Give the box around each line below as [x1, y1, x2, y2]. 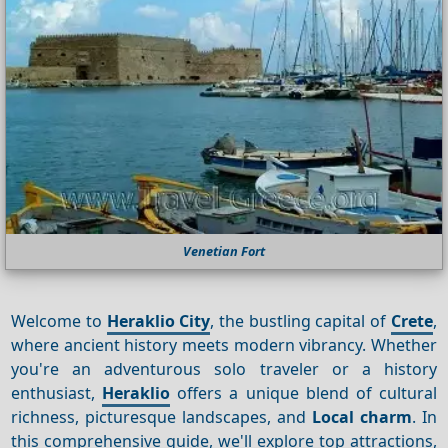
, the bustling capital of [210, 309, 391, 332]
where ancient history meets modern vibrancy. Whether [11, 333, 437, 356]
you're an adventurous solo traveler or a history [11, 357, 437, 380]
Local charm [311, 405, 412, 428]
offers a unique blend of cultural [170, 381, 437, 404]
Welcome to [11, 309, 107, 332]
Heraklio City [106, 309, 211, 332]
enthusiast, [11, 381, 103, 404]
